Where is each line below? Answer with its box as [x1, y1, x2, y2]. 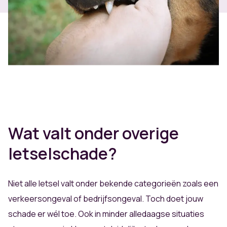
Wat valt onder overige [8, 122, 179, 145]
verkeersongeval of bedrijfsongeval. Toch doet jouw [8, 193, 203, 205]
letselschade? [8, 142, 117, 165]
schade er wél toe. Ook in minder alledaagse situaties [8, 208, 204, 220]
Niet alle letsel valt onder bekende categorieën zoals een [8, 178, 218, 190]
